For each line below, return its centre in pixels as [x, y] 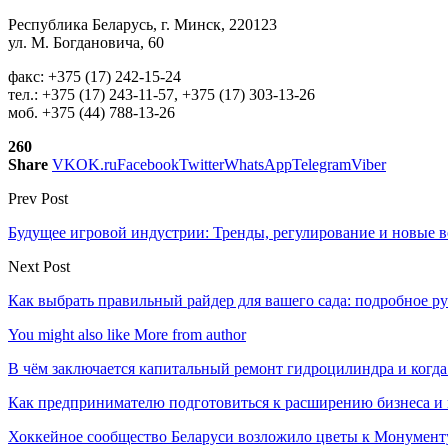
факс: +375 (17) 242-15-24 [94, 76]
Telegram [321, 164]
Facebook [148, 164]
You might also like [69, 334]
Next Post [39, 266]
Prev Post [38, 198]
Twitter [201, 164]
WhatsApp [258, 164]
